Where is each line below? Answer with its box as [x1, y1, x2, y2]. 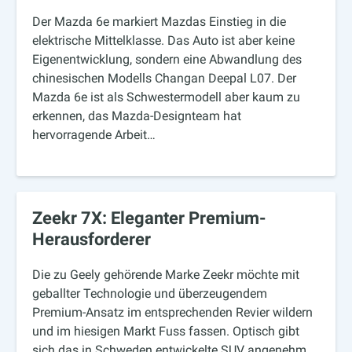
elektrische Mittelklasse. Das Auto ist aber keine [32, 33, 295, 49]
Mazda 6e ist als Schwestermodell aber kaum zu [32, 90, 301, 105]
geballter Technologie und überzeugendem [32, 286, 268, 302]
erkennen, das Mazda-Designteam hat [32, 108, 242, 124]
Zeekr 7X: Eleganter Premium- [32, 208, 267, 229]
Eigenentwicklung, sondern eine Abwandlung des [32, 52, 302, 68]
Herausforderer [32, 229, 152, 250]
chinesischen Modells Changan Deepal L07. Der [32, 71, 297, 86]
